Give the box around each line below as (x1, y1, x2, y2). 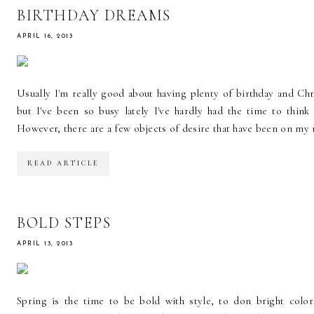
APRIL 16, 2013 (17, 32, 73, 39)
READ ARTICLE (27, 158, 99, 168)
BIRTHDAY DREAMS (17, 6, 171, 25)
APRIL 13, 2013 (17, 240, 73, 247)
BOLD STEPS (17, 213, 111, 232)
